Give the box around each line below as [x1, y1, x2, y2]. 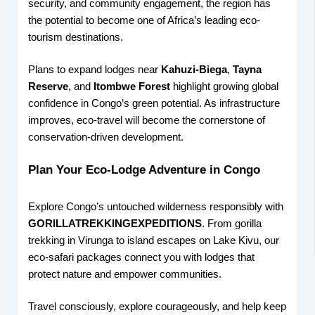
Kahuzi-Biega [161, 63, 228, 75]
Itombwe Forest [94, 80, 171, 92]
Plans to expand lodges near [28, 63, 162, 75]
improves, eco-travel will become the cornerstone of [28, 114, 266, 126]
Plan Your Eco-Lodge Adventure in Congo [28, 163, 261, 177]
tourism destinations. [28, 31, 124, 43]
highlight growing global [170, 80, 279, 92]
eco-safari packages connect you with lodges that [28, 252, 255, 264]
